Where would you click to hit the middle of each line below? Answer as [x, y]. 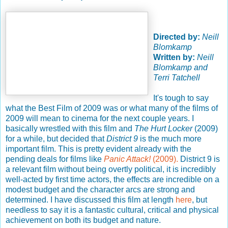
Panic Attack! [127, 159]
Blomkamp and [180, 67]
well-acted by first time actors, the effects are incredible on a [112, 179]
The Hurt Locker [163, 128]
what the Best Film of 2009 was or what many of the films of [112, 108]
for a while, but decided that [56, 138]
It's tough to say [181, 98]
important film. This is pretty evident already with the [98, 149]
